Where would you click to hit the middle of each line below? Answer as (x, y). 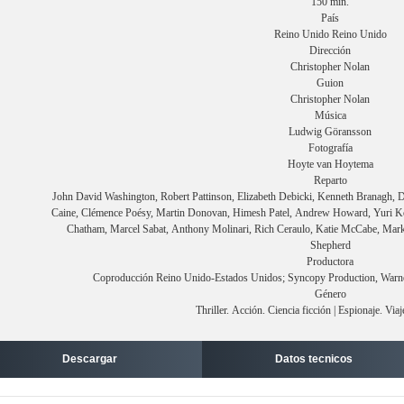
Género (330, 294)
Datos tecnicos (314, 359)
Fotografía (330, 148)
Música (330, 115)
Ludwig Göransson (330, 132)
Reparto (330, 180)
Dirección (330, 50)
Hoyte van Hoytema (330, 164)
